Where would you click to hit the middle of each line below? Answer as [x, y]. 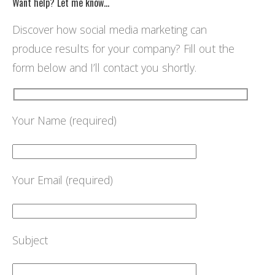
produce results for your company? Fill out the [124, 49]
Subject [30, 240]
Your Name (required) [65, 121]
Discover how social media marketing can [110, 30]
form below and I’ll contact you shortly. [105, 68]
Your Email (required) [63, 180]
